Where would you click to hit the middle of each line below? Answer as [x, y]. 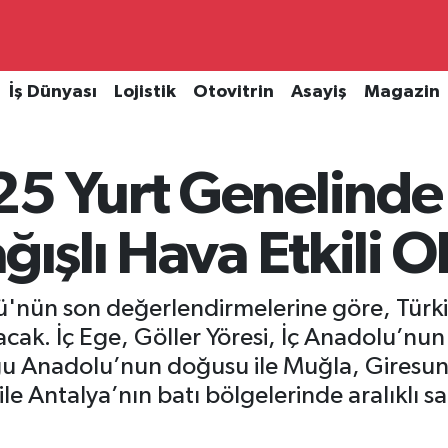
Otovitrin [233, 92]
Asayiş [318, 92]
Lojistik [144, 92]
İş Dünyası [52, 92]
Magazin [401, 92]
